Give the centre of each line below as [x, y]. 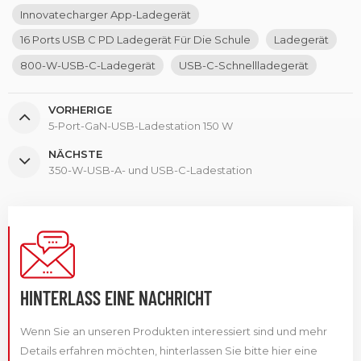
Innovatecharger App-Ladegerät [106, 14]
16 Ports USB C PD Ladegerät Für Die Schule [135, 39]
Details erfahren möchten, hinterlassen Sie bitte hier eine [169, 350]
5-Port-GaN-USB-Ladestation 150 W [141, 125]
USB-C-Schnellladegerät [244, 65]
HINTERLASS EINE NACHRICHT [116, 297]
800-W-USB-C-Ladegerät [88, 65]
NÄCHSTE [75, 154]
